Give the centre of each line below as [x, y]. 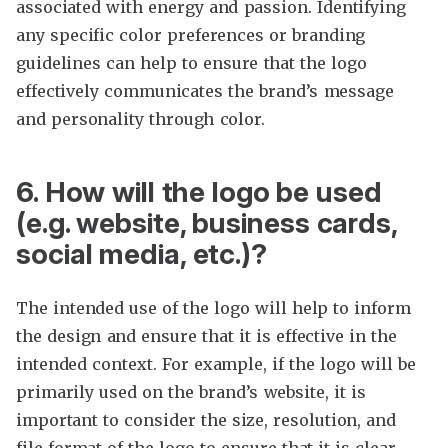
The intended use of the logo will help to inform [213, 308]
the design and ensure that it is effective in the [206, 336]
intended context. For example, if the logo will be [216, 364]
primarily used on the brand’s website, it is [191, 392]
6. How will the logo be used [199, 192]
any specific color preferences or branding [191, 35]
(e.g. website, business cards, [207, 223]
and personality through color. [140, 119]
